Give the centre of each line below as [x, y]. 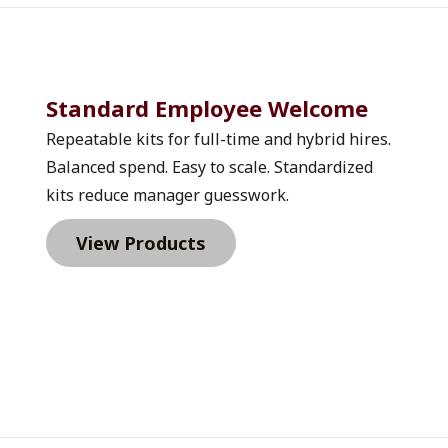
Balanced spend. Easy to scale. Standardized [210, 167]
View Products [141, 243]
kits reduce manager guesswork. [168, 195]
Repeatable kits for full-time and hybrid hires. [219, 139]
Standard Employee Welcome [210, 108]
